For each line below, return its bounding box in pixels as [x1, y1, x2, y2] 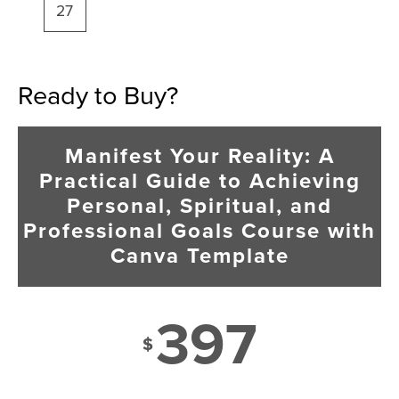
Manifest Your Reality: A [64, 142, 335, 169]
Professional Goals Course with [23, 217, 376, 244]
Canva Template [110, 242, 289, 269]
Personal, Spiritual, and [67, 192, 332, 219]
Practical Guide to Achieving [38, 167, 361, 194]
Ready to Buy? [18, 79, 178, 111]
